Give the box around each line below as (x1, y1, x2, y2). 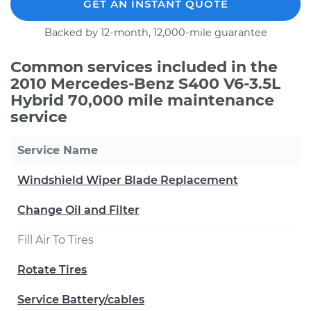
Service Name (17, 144, 98, 157)
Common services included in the (10, 58, 278, 76)
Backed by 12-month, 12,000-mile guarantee (44, 26, 267, 39)
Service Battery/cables (17, 293, 144, 306)
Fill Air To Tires (17, 233, 94, 246)
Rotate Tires (17, 263, 87, 276)
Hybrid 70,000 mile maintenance (10, 91, 274, 110)
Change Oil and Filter (17, 203, 140, 217)
